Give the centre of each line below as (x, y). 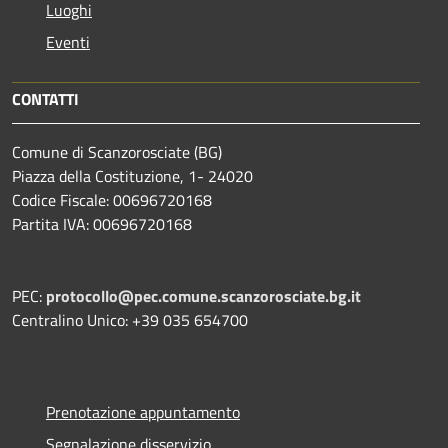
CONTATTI (45, 98)
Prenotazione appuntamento (143, 411)
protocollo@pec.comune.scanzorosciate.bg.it (203, 295)
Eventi (68, 41)
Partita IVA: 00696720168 (102, 223)
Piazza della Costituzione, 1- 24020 (132, 175)
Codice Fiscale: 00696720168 (112, 199)
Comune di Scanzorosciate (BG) (117, 151)
